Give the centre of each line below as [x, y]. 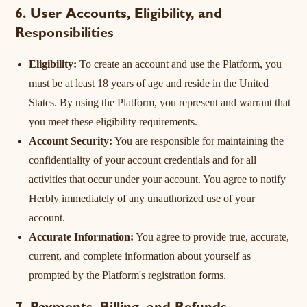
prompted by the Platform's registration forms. [128, 275]
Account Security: [71, 141]
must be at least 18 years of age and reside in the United [149, 83]
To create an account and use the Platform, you [180, 64]
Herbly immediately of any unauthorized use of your [142, 198]
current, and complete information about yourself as [140, 256]
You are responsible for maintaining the [198, 141]
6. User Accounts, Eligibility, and [119, 15]
